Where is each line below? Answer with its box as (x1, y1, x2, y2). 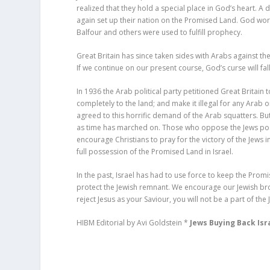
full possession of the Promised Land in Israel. (77, 146, 234, 157)
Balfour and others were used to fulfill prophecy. (77, 27, 243, 37)
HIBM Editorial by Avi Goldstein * (77, 218, 190, 228)
